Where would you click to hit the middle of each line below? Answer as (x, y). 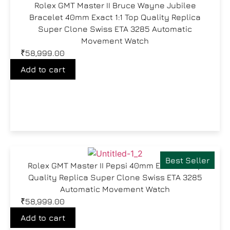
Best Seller (187, 160)
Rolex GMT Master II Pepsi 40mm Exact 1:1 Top (115, 165)
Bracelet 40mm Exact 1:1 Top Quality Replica (115, 17)
